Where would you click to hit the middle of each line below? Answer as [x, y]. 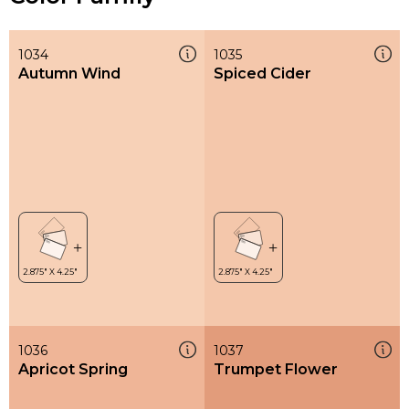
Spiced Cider [262, 73]
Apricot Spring [73, 369]
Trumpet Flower [276, 369]
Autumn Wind [69, 73]
